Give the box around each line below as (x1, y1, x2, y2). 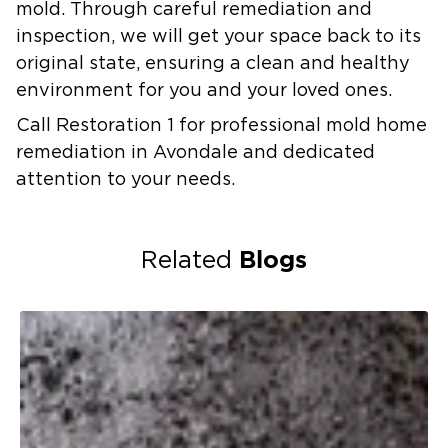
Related (141, 248, 239, 273)
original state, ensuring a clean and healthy (16, 54, 410, 73)
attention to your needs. (16, 170, 235, 189)
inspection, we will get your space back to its (16, 27, 421, 46)
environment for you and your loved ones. (16, 81, 392, 100)
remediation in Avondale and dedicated (16, 143, 375, 162)
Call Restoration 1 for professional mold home (16, 116, 427, 135)
